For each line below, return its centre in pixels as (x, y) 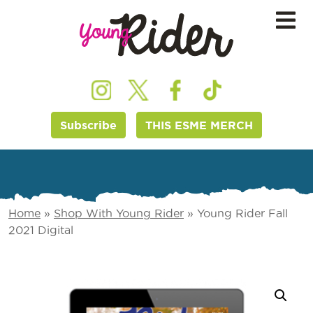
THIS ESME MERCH (199, 125)
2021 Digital (41, 230)
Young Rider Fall (242, 213)
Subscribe (88, 125)
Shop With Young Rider (119, 213)
